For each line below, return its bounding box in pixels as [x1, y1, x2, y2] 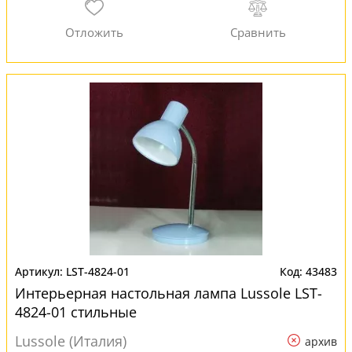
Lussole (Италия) [15, 332, 126, 350]
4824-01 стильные [15, 302, 137, 321]
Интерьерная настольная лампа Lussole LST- [15, 284, 322, 302]
